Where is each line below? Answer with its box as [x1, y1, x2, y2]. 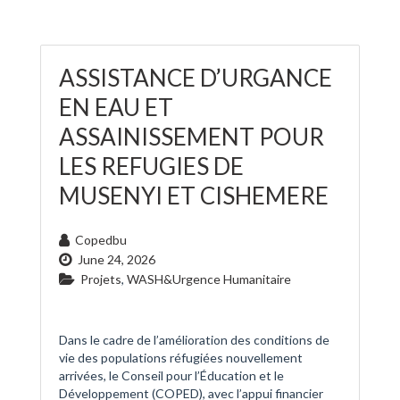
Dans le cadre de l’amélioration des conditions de [59, 332, 329, 348]
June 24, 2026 [78, 252, 155, 268]
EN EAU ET [59, 93, 173, 122]
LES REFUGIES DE [59, 152, 244, 181]
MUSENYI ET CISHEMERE [59, 181, 329, 211]
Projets [80, 271, 121, 287]
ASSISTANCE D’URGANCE [59, 63, 332, 93]
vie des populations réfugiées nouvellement [59, 350, 303, 366]
